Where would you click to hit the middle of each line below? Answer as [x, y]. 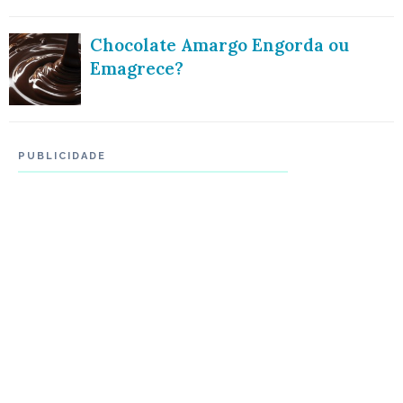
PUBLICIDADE [62, 156]
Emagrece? [137, 68]
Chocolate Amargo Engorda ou [219, 45]
